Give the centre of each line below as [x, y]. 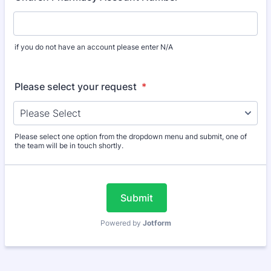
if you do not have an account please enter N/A [94, 47]
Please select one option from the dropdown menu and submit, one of [131, 136]
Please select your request [77, 87]
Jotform [157, 223]
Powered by [121, 223]
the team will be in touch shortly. [69, 145]
